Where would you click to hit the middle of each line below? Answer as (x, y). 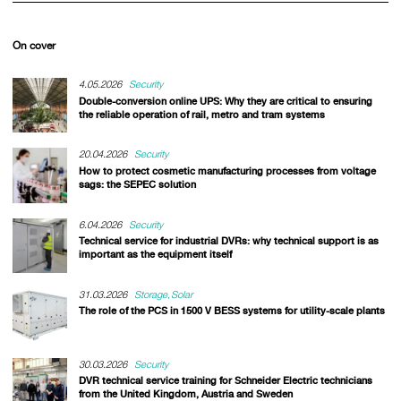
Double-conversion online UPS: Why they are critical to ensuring (225, 101)
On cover (34, 45)
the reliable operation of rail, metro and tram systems (201, 114)
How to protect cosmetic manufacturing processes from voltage (227, 171)
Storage (151, 294)
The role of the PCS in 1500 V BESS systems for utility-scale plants (231, 311)
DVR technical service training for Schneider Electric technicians (225, 381)
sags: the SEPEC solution (137, 184)
